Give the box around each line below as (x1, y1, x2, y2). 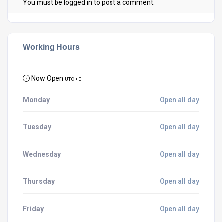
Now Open (30, 74, 65, 82)
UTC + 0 (65, 76, 82, 82)
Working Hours (23, 42, 80, 51)
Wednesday (23, 150, 61, 158)
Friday (23, 204, 44, 213)
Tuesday (23, 122, 51, 131)
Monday (23, 95, 50, 104)
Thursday (23, 177, 55, 185)
